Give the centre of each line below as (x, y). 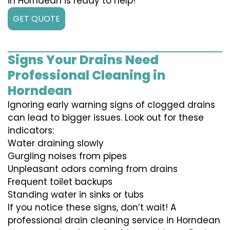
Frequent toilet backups (60, 182)
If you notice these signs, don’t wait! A (92, 208)
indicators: (31, 131)
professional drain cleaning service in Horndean (114, 221)
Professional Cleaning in (87, 75)
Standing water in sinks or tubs (76, 195)
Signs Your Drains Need (83, 60)
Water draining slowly (56, 143)
